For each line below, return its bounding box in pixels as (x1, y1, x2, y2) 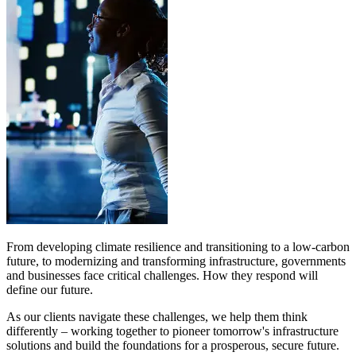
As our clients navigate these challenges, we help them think (6, 310, 308, 324)
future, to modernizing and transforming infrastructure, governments (6, 254, 346, 269)
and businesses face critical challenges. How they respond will (6, 269, 318, 283)
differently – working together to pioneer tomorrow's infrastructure (6, 324, 339, 339)
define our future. (6, 283, 93, 297)
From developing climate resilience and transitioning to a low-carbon (6, 240, 350, 254)
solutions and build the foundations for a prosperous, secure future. (6, 339, 342, 353)
